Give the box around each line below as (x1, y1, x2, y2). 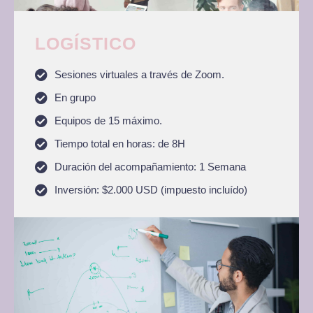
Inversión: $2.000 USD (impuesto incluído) (54, 184, 247, 196)
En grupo (54, 92, 96, 103)
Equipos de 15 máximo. (54, 115, 162, 126)
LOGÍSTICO (35, 33, 136, 53)
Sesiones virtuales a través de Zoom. (54, 68, 224, 80)
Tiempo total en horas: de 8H (54, 138, 185, 150)
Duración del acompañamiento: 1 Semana (54, 161, 246, 173)
